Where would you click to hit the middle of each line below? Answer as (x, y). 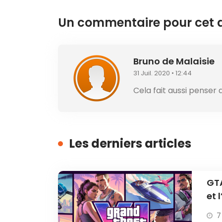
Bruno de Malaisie (174, 61)
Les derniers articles (130, 143)
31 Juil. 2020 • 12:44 (163, 73)
